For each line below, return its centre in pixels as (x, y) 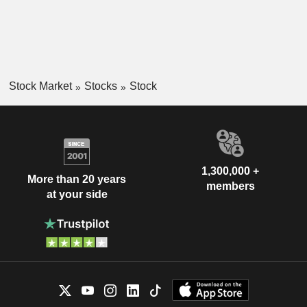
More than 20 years (77, 180)
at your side (77, 195)
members (230, 186)
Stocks (100, 86)
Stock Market (40, 86)
